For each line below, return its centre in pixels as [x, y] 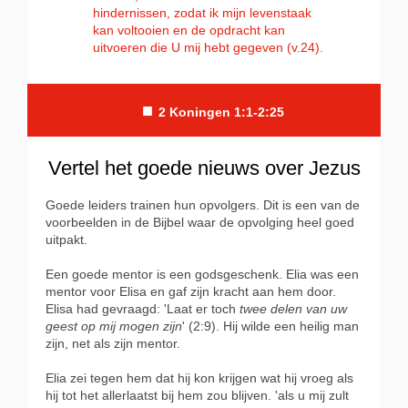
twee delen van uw [293, 309]
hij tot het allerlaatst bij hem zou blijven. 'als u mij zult [197, 396]
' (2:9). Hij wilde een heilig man [270, 326]
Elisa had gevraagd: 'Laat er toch [143, 309]
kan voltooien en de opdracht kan [189, 31]
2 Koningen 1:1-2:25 [221, 112]
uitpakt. [66, 240]
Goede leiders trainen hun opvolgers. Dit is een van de [203, 205]
